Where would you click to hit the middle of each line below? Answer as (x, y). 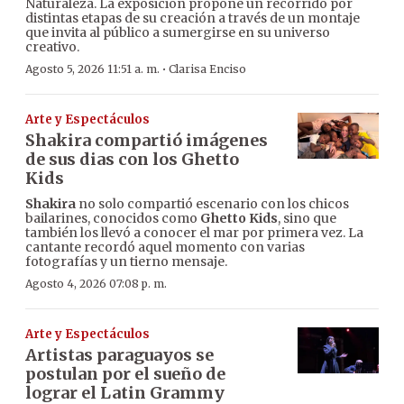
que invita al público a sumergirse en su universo (178, 32)
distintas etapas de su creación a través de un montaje (193, 18)
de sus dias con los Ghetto (132, 159)
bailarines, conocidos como (113, 218)
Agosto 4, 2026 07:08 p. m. (96, 283)
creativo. (52, 46)
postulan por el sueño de (125, 373)
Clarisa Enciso (207, 69)
